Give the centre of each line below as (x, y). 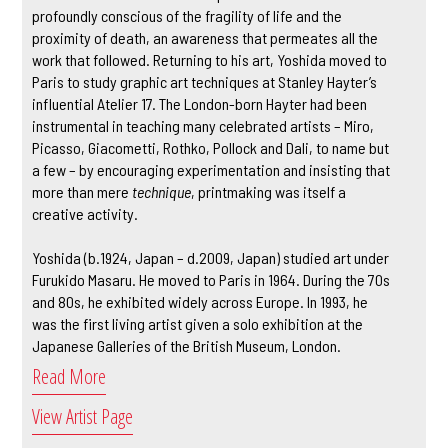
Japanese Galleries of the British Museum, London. (187, 345)
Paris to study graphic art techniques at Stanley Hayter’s (205, 81)
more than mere (82, 191)
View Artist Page (83, 416)
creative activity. (85, 213)
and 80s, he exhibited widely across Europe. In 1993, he (200, 301)
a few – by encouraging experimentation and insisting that (211, 169)
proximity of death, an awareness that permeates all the (205, 37)
